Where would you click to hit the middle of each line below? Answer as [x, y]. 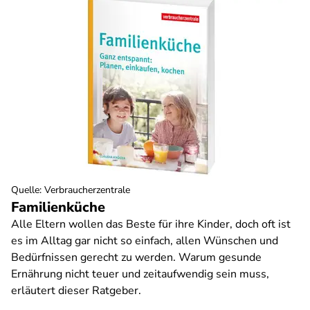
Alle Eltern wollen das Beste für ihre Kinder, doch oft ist [151, 224]
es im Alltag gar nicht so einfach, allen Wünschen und [145, 241]
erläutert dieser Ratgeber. [76, 291]
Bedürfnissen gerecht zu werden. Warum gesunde [136, 257]
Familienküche [58, 207]
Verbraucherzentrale [87, 190]
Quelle [25, 190]
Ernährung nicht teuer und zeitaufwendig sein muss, [140, 274]
